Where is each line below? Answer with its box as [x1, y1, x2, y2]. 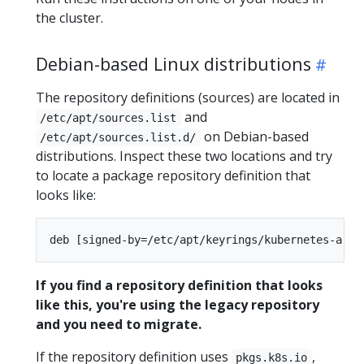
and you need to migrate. [36, 314, 201, 333]
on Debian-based [200, 127, 309, 145]
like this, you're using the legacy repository [36, 295, 319, 314]
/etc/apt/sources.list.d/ [40, 130, 197, 144]
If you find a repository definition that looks [36, 275, 323, 294]
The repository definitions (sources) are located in [36, 88, 340, 106]
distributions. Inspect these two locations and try [36, 146, 332, 165]
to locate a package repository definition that [36, 166, 310, 184]
